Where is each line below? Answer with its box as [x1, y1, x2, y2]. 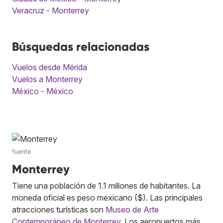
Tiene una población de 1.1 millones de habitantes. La [12, 181, 201, 191]
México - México [12, 86, 73, 97]
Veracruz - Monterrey [12, 5, 89, 16]
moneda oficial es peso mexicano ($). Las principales [12, 193, 203, 203]
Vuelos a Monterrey [12, 74, 83, 85]
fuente [12, 148, 31, 156]
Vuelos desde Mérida [12, 62, 87, 73]
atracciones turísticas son [12, 205, 106, 215]
